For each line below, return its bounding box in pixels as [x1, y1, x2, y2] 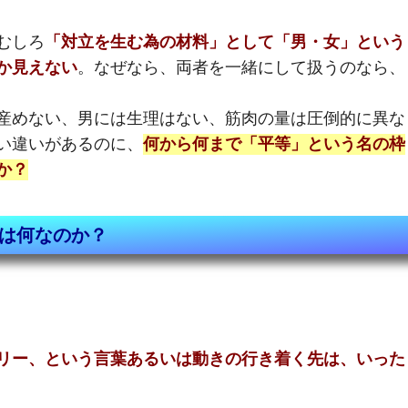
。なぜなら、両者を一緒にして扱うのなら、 [77, 57, 405, 79]
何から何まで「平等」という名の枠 [143, 134, 405, 156]
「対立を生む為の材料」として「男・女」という [45, 32, 405, 54]
